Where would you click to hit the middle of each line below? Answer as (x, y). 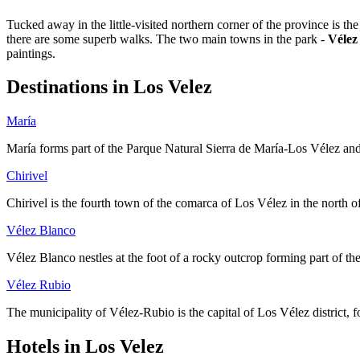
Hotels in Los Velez (85, 347)
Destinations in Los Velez (109, 87)
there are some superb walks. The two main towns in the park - (167, 39)
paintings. (31, 53)
